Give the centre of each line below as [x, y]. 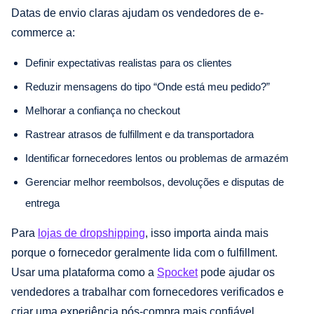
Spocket [177, 272]
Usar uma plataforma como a [84, 272]
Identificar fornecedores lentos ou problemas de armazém [157, 158]
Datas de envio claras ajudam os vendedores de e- [137, 13]
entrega [42, 203]
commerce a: [43, 32]
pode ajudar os [236, 272]
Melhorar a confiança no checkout [103, 110]
